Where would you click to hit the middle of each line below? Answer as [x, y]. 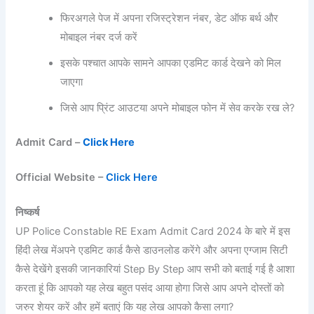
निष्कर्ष [29, 213]
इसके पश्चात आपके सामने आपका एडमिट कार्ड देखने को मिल [171, 63]
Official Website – [61, 178]
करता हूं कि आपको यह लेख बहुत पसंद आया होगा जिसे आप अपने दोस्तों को [150, 288]
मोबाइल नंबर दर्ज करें [99, 37]
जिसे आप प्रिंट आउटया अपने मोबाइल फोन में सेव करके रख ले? [178, 108]
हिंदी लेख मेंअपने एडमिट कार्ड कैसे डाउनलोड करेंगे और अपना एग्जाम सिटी [152, 251]
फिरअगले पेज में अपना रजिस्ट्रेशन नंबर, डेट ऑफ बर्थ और [170, 18]
